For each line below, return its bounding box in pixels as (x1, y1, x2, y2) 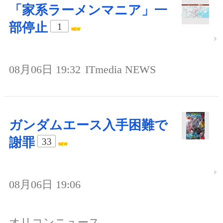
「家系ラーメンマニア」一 (9, 3, 167, 18)
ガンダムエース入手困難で (9, 118, 168, 133)
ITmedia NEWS (85, 63, 156, 76)
